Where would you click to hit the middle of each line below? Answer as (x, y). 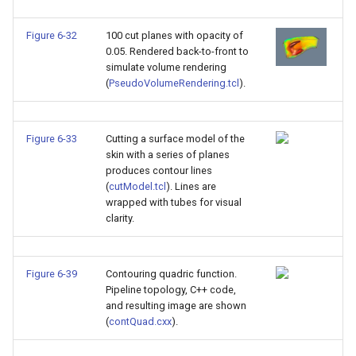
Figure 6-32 (52, 35)
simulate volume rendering (166, 67)
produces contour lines (159, 170)
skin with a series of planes (168, 155)
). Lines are (191, 186)
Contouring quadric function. (171, 274)
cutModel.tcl (137, 186)
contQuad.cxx (140, 321)
